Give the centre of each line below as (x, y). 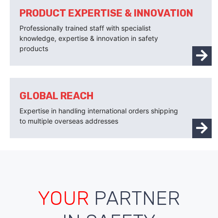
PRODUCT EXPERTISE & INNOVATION (106, 13)
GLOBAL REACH (56, 96)
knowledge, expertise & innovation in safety (89, 38)
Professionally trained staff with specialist (85, 28)
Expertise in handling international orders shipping (99, 111)
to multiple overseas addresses (69, 121)
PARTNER (137, 199)
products (34, 49)
